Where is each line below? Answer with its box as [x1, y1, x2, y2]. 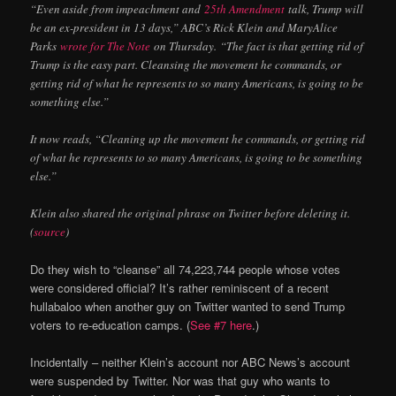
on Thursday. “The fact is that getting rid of [150, 37, 364, 54]
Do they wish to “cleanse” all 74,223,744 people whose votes [30, 261, 341, 278]
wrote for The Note [60, 37, 151, 54]
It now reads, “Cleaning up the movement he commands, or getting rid [30, 130, 366, 147]
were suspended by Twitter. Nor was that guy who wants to [30, 372, 331, 390]
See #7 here [190, 316, 253, 334]
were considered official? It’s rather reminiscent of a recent [30, 279, 330, 297]
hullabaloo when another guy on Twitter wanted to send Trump [30, 298, 346, 316]
